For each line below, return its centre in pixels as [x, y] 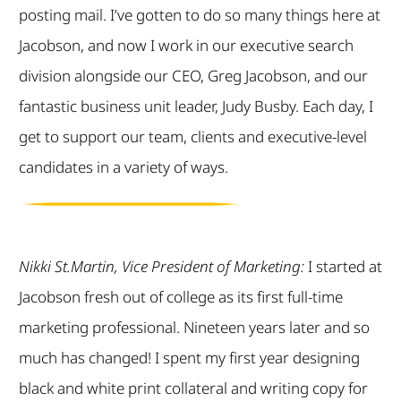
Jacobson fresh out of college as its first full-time [180, 297]
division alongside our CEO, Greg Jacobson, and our [193, 75]
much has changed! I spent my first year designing [189, 358]
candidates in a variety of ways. [123, 166]
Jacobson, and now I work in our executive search [186, 45]
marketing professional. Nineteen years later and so [194, 328]
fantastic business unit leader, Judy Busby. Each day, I [196, 106]
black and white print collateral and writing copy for [193, 388]
